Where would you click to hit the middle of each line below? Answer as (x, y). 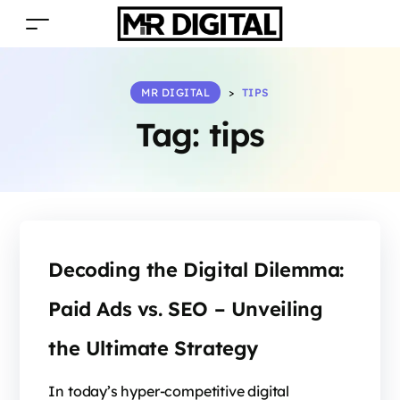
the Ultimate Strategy (154, 348)
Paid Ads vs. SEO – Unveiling (186, 309)
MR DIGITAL (176, 92)
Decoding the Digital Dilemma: (196, 270)
